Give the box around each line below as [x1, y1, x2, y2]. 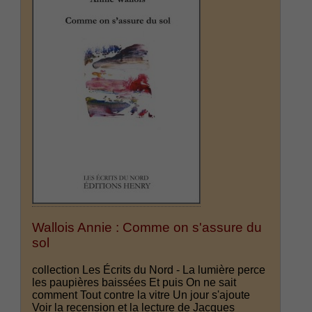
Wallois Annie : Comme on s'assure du [32, 220, 263, 235]
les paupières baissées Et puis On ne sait [32, 276, 237, 288]
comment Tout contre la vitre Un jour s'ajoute [32, 288, 251, 301]
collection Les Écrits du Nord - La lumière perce [32, 263, 266, 276]
